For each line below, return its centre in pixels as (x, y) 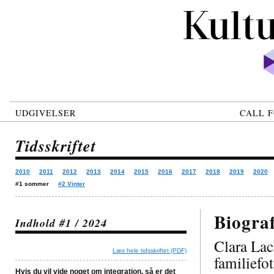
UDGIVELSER (46, 113)
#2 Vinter (72, 184)
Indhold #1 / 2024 (61, 223)
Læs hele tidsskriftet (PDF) (150, 250)
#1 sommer (32, 184)
